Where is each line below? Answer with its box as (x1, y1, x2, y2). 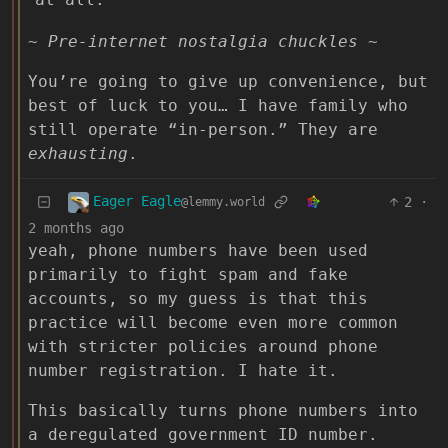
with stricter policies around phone (28, 336, 378, 356)
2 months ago (28, 219, 124, 236)
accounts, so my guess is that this (28, 288, 368, 308)
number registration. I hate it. (28, 360, 338, 380)
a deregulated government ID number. (28, 424, 378, 444)
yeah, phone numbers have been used (28, 240, 368, 260)
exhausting (28, 143, 128, 163)
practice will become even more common (28, 312, 398, 332)
